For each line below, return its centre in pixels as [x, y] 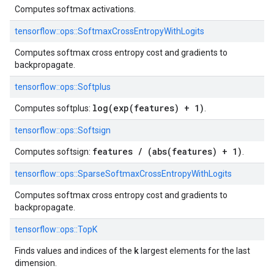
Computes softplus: [54, 108]
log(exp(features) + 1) [148, 108]
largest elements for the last [194, 251]
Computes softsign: [54, 152]
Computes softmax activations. [75, 9]
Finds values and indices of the [74, 251]
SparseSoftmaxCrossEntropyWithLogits [155, 174]
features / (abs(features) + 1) [167, 151]
